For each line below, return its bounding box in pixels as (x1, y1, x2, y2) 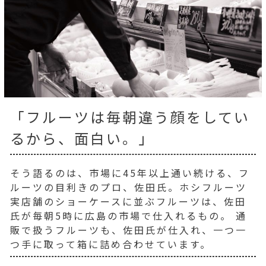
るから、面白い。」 (10, 127, 154, 148)
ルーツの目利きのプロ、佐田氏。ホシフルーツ (10, 179, 247, 194)
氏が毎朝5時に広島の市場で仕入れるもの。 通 (10, 208, 247, 223)
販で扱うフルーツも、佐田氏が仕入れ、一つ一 (10, 222, 247, 237)
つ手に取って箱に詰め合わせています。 (10, 236, 211, 251)
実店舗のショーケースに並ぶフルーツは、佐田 (10, 194, 246, 208)
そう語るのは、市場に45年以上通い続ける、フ (10, 165, 250, 180)
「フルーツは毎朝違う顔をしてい (10, 106, 250, 127)
